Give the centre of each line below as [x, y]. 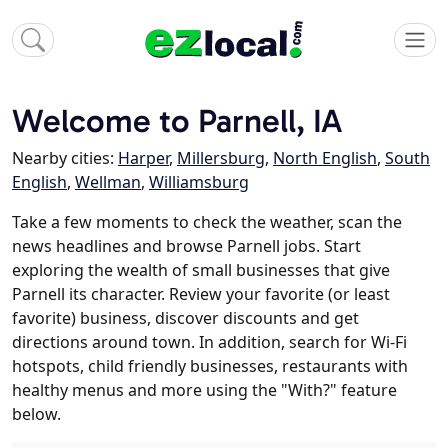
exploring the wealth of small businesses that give [201, 270]
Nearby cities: [65, 158]
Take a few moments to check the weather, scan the [207, 222]
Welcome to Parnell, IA [177, 121]
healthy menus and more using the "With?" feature [204, 390]
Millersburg [221, 158]
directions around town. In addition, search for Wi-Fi [209, 342]
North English [325, 158]
